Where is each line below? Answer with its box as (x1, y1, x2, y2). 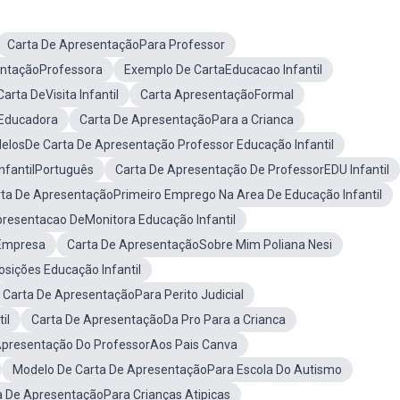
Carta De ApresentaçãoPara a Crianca (79, 112, 294, 127)
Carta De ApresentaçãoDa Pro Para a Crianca (31, 312, 286, 327)
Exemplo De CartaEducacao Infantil (124, 62, 322, 77)
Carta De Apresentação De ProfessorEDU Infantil (115, 162, 389, 177)
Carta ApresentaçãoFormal (140, 87, 294, 102)
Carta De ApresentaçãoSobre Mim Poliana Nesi (67, 237, 332, 252)
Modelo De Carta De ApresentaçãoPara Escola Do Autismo (12, 362, 342, 377)
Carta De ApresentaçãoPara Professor (7, 37, 225, 52)
